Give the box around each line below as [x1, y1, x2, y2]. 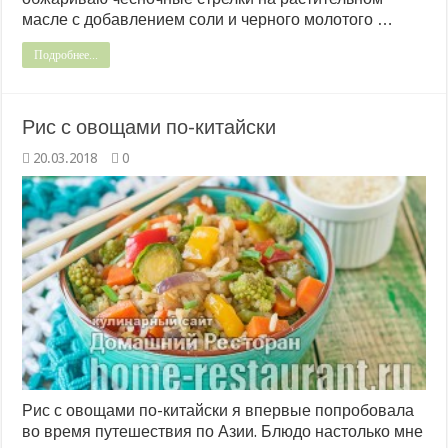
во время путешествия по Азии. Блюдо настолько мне [22, 422, 424, 442]
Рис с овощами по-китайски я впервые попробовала [22, 401, 415, 421]
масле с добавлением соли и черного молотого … [22, 9, 394, 29]
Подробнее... [34, 47, 99, 62]
